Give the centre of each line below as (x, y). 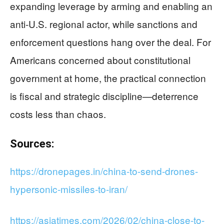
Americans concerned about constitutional (100, 60)
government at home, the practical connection (108, 78)
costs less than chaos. (58, 114)
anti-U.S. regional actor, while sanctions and (104, 24)
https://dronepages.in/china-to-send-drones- (104, 171)
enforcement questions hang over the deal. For (110, 42)
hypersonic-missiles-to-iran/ (69, 189)
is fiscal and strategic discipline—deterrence (104, 96)
